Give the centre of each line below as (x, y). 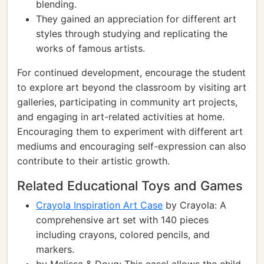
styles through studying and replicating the (132, 34)
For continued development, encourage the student (131, 72)
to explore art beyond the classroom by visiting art (132, 87)
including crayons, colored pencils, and (123, 235)
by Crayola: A (194, 205)
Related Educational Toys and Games (130, 186)
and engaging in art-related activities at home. (121, 117)
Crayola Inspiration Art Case (99, 205)
